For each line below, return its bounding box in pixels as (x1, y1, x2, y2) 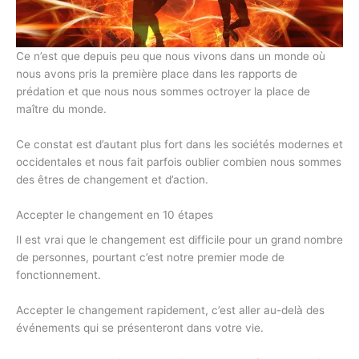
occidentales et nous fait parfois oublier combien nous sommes (16, 155, 341, 169)
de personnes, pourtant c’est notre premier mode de (16, 251, 284, 264)
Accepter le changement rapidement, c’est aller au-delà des (16, 304, 325, 317)
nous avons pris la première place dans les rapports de (16, 67, 297, 81)
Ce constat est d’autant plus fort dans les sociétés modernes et (16, 138, 343, 151)
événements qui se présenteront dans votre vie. (16, 321, 264, 335)
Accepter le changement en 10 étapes (16, 208, 213, 221)
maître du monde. (16, 103, 107, 116)
